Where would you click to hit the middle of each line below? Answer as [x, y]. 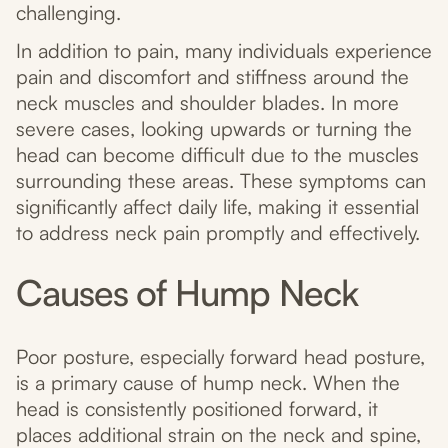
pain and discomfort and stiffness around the [212, 77]
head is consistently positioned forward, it [197, 409]
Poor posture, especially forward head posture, [220, 357]
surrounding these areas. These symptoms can [221, 181]
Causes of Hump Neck [187, 293]
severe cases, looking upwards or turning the [214, 129]
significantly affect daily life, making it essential [217, 207]
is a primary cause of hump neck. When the [208, 383]
